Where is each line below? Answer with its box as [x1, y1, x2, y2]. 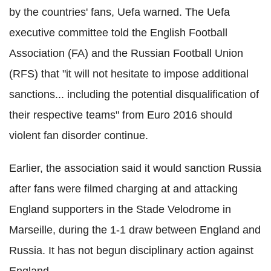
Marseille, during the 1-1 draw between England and [9, 224, 261, 236]
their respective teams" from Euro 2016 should [9, 109, 232, 121]
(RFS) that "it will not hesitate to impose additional [9, 68, 249, 80]
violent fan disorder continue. [9, 129, 148, 142]
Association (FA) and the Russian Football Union [9, 47, 243, 59]
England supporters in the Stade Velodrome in [9, 203, 231, 215]
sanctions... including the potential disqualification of [9, 88, 259, 100]
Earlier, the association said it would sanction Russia [9, 162, 261, 174]
